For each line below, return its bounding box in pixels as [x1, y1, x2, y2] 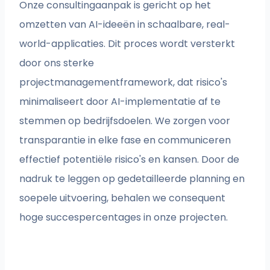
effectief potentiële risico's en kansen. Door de [19, 152, 240, 167]
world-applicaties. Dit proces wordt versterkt [19, 37, 236, 51]
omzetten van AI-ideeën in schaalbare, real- [19, 17, 231, 32]
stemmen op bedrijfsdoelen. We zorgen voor [19, 114, 231, 128]
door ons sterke [19, 56, 95, 71]
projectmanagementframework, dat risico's [19, 75, 228, 90]
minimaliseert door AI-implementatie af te [19, 95, 221, 109]
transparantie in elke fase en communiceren [19, 133, 231, 148]
